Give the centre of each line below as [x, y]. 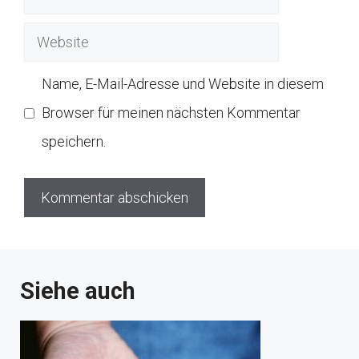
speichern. [74, 142]
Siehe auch [78, 291]
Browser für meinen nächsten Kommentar [171, 113]
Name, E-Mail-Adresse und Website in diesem [183, 84]
